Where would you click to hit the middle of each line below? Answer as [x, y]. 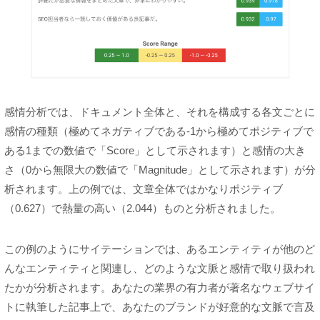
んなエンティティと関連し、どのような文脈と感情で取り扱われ [160, 269]
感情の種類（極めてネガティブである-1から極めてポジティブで [159, 131]
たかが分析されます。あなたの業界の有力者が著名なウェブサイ [160, 288]
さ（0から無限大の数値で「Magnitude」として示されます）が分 [160, 170]
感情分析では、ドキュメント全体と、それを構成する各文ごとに [160, 112]
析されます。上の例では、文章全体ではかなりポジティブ [144, 189]
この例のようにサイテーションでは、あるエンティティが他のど [160, 249]
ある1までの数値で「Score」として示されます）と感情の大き [155, 151]
